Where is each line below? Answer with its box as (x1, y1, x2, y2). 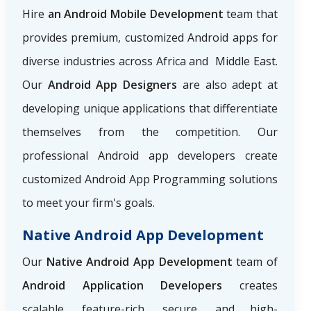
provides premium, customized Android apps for (22, 30, 278, 46)
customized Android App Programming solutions (22, 171, 278, 187)
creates (222, 278, 278, 294)
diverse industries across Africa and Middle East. (22, 53, 278, 69)
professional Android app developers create (22, 148, 278, 164)
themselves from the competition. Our (22, 124, 278, 140)
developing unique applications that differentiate (22, 101, 278, 117)
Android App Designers (47, 77, 178, 93)
